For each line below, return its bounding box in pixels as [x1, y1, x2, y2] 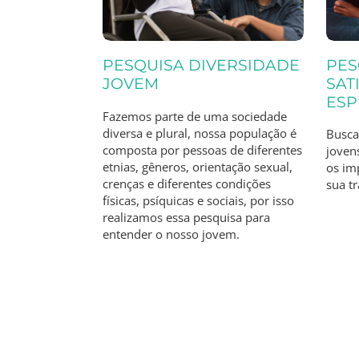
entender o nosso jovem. [103, 226, 240, 243]
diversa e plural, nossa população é [103, 125, 297, 142]
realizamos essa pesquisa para [103, 209, 271, 226]
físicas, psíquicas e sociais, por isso [103, 192, 295, 209]
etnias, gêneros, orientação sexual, [103, 159, 293, 175]
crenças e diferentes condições [103, 175, 272, 192]
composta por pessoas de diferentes [103, 142, 303, 159]
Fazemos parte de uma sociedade [103, 108, 288, 125]
